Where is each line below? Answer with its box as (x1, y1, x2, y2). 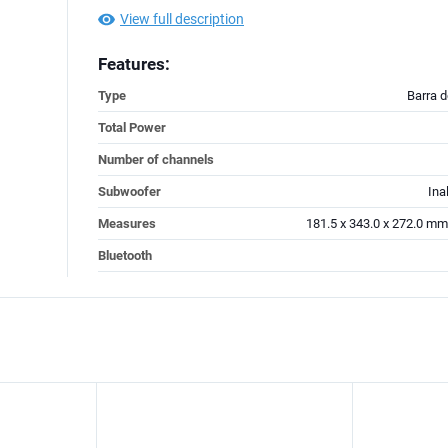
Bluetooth (98, 248, 152, 263)
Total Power (98, 120, 166, 135)
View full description (120, 11, 244, 27)
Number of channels (98, 152, 214, 167)
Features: (98, 54, 170, 74)
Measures (98, 216, 156, 231)
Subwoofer (98, 184, 161, 199)
